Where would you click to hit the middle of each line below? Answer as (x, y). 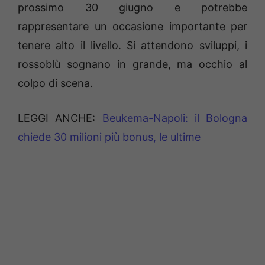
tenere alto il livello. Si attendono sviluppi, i (132, 46)
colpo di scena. (55, 83)
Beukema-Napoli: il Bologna (171, 118)
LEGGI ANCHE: (57, 118)
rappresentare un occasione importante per (132, 27)
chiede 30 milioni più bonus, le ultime (109, 137)
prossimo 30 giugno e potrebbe (132, 8)
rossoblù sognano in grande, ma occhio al (132, 64)
